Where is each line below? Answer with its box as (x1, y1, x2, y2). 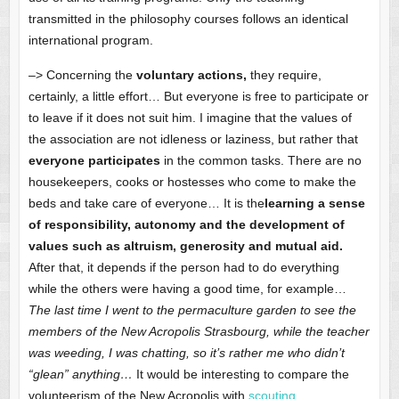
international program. (28, 33, 153, 48)
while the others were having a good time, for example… (28, 281, 346, 297)
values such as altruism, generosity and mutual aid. (28, 239, 343, 254)
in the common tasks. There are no (159, 153, 362, 168)
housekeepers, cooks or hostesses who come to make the (28, 175, 356, 190)
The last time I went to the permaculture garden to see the (28, 303, 356, 318)
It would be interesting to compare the (132, 367, 349, 382)
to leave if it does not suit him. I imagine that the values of (28, 110, 352, 126)
